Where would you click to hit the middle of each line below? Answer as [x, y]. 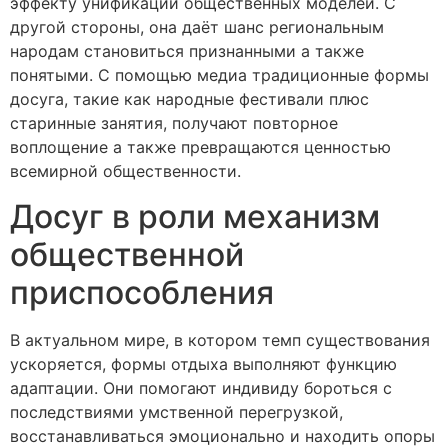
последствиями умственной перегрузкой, [176, 411]
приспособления [142, 292]
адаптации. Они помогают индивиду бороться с [201, 387]
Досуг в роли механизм [195, 216]
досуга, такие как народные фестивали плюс [189, 99]
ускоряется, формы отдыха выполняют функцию [203, 363]
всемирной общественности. [125, 171]
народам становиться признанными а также [187, 51]
